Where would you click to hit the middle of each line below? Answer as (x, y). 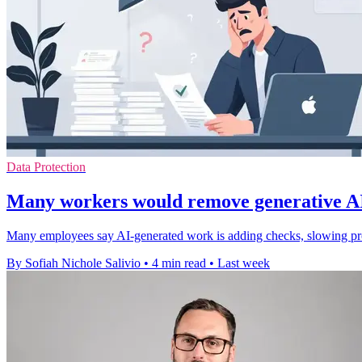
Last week (244, 263)
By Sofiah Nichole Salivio (74, 263)
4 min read (179, 263)
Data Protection (46, 167)
